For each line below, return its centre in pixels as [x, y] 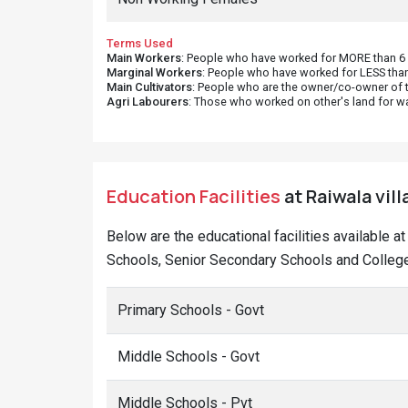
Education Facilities [194, 196]
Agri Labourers [148, 102]
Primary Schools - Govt [191, 310]
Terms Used [140, 43]
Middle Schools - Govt [189, 357]
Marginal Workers [154, 72]
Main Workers [144, 58]
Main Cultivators [149, 87]
